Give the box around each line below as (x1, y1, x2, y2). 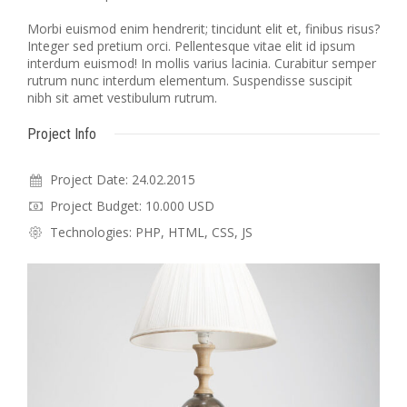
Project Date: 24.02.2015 (50, 171, 195, 188)
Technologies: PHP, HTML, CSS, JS (50, 223, 253, 241)
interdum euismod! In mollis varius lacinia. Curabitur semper (27, 55, 376, 72)
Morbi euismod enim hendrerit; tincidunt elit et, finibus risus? (27, 20, 380, 37)
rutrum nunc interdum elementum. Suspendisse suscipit (27, 72, 352, 89)
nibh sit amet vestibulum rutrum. (27, 89, 217, 106)
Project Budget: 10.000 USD (50, 197, 214, 214)
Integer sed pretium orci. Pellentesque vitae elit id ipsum (27, 37, 355, 55)
